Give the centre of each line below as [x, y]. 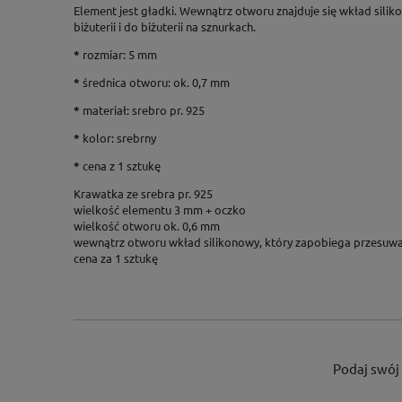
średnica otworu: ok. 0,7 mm [155, 82]
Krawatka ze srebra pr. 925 [143, 193]
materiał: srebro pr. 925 [144, 109]
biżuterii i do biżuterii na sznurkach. [165, 26]
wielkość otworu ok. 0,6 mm [147, 225]
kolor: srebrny [118, 137]
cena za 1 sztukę [116, 258]
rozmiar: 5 [109, 54]
